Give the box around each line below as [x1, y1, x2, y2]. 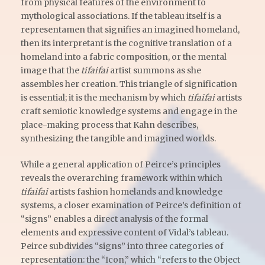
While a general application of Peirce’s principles [21, 159, 221, 170]
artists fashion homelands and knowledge [48, 186, 222, 197]
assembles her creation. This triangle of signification [21, 78, 237, 89]
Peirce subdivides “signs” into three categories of [21, 240, 224, 251]
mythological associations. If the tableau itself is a [21, 10, 221, 21]
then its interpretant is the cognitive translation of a [21, 37, 232, 49]
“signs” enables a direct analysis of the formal [21, 213, 208, 224]
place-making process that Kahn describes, [21, 119, 198, 130]
